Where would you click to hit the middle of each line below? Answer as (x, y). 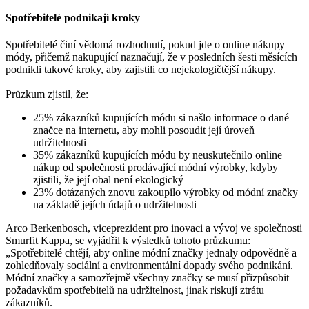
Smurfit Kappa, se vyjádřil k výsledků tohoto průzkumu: (128, 241)
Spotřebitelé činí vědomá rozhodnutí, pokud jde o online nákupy (145, 45)
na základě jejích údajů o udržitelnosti (118, 205)
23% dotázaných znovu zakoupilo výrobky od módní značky (166, 192)
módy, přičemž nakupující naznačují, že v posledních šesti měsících (151, 57)
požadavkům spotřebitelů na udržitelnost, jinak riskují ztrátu (135, 290)
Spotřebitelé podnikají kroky (73, 18)
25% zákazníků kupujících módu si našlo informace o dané (161, 118)
